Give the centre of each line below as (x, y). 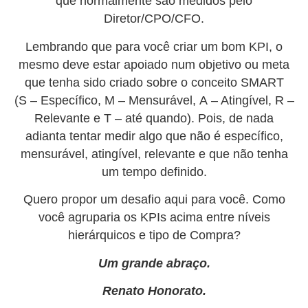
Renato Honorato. (154, 291)
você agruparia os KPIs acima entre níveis (154, 218)
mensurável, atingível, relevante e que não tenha (154, 154)
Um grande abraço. (154, 263)
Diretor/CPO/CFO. (154, 19)
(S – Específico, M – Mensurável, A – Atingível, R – (154, 100)
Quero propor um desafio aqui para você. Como (154, 200)
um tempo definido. (154, 172)
